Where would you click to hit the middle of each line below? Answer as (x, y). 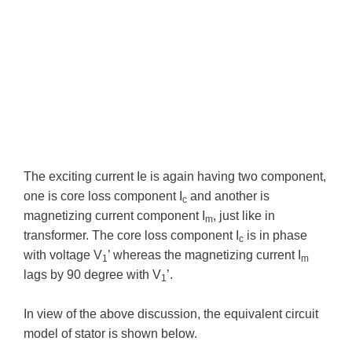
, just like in (244, 215)
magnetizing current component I (114, 215)
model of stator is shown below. (110, 334)
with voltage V (63, 255)
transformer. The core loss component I (131, 235)
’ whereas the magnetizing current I (204, 255)
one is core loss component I (103, 196)
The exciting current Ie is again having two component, (175, 176)
